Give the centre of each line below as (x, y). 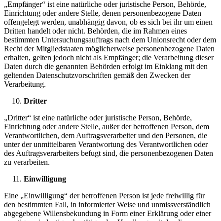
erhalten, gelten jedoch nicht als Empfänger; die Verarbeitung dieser (109, 58)
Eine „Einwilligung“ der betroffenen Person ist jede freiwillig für (104, 196)
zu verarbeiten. (27, 162)
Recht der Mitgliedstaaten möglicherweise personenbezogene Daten (109, 49)
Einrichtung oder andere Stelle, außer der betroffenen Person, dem (107, 127)
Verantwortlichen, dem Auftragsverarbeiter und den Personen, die (106, 136)
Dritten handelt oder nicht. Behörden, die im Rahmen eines (95, 31)
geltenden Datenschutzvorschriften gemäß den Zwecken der (97, 75)
